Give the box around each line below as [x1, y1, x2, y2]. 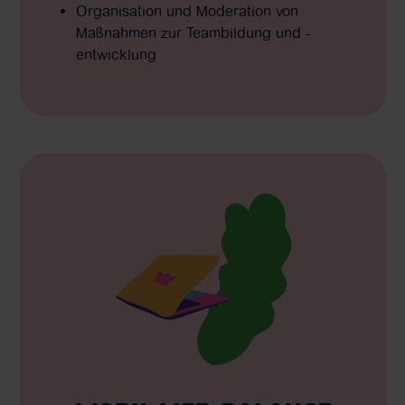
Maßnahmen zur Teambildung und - [75, 24, 310, 42]
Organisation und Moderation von [75, 2, 298, 20]
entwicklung [75, 45, 156, 63]
